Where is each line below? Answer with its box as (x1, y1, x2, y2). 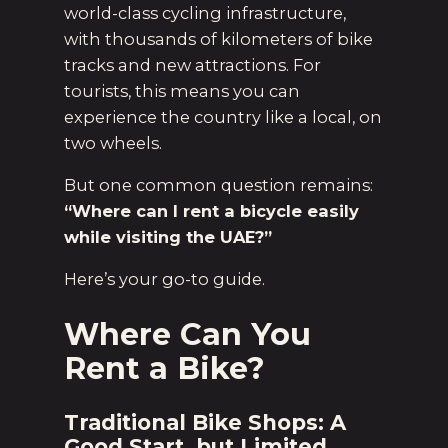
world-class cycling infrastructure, (64, 2, 346, 23)
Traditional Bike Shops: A (64, 409, 346, 435)
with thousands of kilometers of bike (64, 28, 373, 49)
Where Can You (64, 315, 311, 353)
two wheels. (64, 132, 162, 153)
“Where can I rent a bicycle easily (64, 201, 359, 222)
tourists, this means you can (64, 80, 300, 101)
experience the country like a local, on (64, 106, 382, 127)
